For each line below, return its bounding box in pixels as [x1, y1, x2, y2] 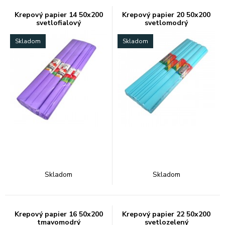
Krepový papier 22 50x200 [122, 209, 210, 219]
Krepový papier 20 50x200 [122, 10, 210, 20]
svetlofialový [36, 18, 81, 28]
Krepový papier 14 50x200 [14, 10, 103, 20]
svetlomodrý [145, 18, 188, 28]
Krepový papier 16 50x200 [14, 209, 103, 219]
